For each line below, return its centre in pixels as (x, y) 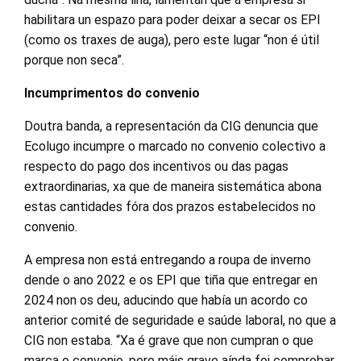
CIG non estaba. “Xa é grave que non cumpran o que (169, 340)
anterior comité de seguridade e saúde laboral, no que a (180, 320)
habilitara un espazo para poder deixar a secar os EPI (172, 19)
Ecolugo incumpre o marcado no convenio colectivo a (175, 146)
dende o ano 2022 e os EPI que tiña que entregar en (171, 280)
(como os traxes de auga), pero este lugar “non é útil (172, 39)
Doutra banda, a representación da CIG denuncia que (171, 126)
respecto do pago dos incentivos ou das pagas (156, 166)
